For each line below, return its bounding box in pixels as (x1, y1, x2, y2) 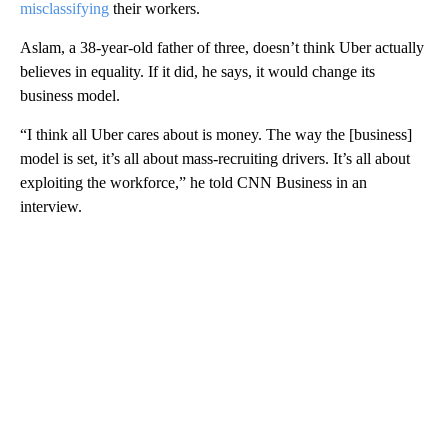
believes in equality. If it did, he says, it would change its (20, 63, 375, 81)
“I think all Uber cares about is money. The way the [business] (20, 126, 412, 144)
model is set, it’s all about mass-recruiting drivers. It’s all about (20, 150, 410, 168)
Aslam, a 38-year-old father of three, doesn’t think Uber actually (20, 39, 424, 57)
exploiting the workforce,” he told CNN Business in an (20, 174, 367, 192)
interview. (20, 198, 82, 216)
